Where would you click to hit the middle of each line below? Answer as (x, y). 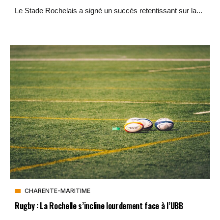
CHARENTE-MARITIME (57, 191)
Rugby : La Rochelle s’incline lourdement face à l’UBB (99, 205)
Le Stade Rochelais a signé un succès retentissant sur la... (109, 11)
